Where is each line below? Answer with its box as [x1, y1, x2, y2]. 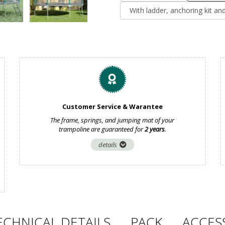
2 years [144, 125, 165, 134]
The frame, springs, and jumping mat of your [50, 116, 175, 125]
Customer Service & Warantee [62, 102, 163, 111]
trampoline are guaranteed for [58, 125, 145, 134]
